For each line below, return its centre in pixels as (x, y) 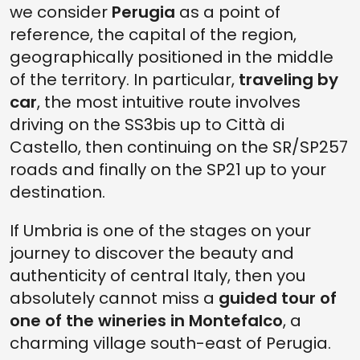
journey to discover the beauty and (152, 254)
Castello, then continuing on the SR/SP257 (179, 147)
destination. (57, 192)
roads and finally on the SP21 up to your (168, 170)
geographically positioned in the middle (172, 57)
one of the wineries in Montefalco (146, 321)
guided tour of (278, 299)
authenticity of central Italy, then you (157, 276)
